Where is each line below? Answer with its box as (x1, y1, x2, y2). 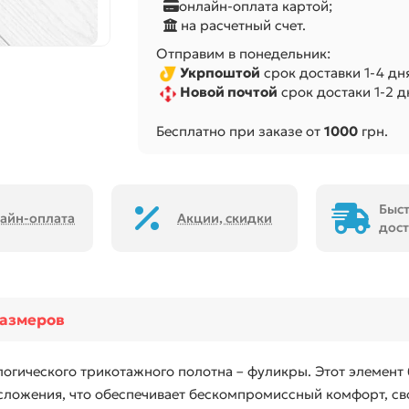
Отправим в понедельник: (155, 45, 330, 62)
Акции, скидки (177, 210, 273, 227)
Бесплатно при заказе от (155, 121, 324, 140)
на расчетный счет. (176, 16, 306, 34)
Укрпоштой (179, 64, 260, 81)
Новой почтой (179, 83, 278, 101)
